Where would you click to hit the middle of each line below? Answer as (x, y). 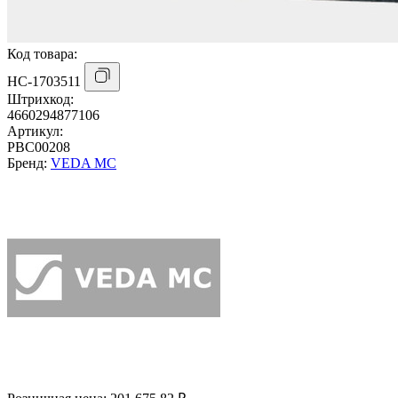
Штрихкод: (40, 99)
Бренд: (29, 163)
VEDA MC (84, 163)
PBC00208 (39, 147)
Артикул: (35, 131)
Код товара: (42, 53)
